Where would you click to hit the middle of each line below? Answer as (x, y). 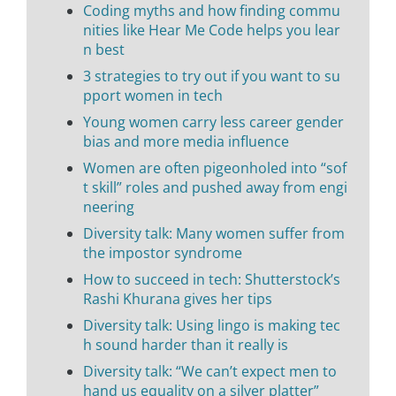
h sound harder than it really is (186, 344)
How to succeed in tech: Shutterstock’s (212, 279)
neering (109, 206)
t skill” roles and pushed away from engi (215, 187)
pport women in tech (153, 95)
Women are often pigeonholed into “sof (215, 168)
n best (104, 49)
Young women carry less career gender (213, 122)
